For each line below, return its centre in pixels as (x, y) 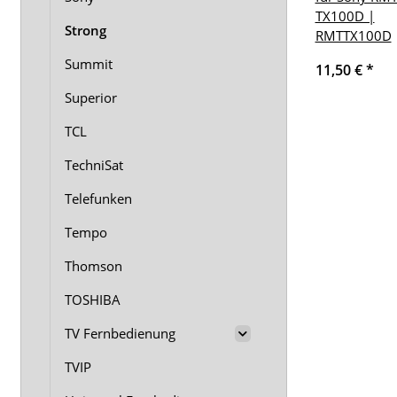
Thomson (93, 266)
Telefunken (98, 198)
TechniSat (94, 165)
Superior (91, 97)
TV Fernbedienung (120, 333)
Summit (89, 64)
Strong (86, 30)
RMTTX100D (353, 36)
